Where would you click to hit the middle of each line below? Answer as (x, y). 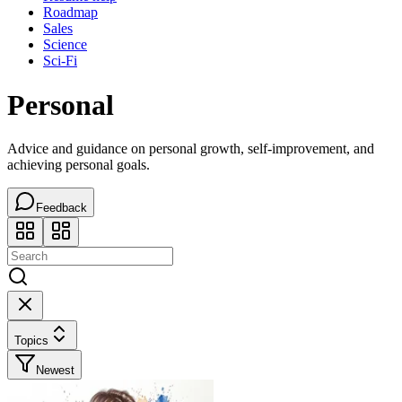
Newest (55, 371)
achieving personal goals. (79, 165)
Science (65, 45)
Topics (31, 341)
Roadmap (70, 13)
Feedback (61, 208)
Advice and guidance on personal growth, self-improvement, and (191, 149)
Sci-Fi (60, 61)
